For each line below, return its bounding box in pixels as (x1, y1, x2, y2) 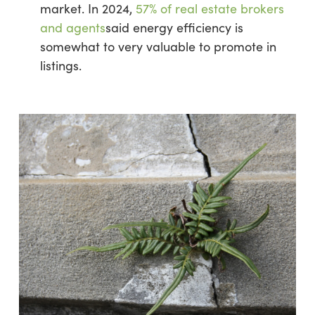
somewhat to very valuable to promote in (39, 38, 276, 55)
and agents (39, 19, 105, 36)
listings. (39, 57, 82, 74)
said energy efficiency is (105, 19, 243, 36)
